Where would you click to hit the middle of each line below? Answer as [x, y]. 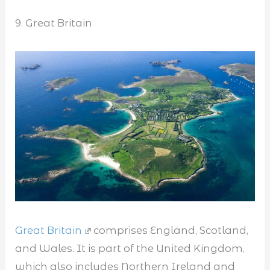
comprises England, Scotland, [170, 231]
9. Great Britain [55, 23]
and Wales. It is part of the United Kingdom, [130, 249]
